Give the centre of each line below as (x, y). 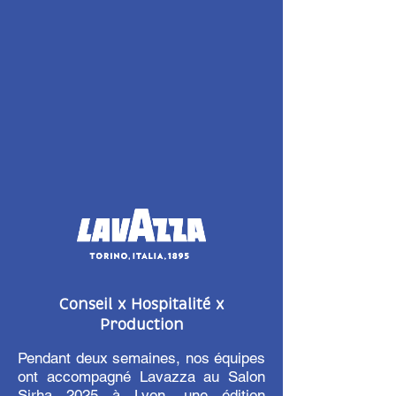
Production (141, 325)
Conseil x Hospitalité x (141, 305)
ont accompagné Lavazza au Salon (141, 377)
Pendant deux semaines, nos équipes (141, 358)
